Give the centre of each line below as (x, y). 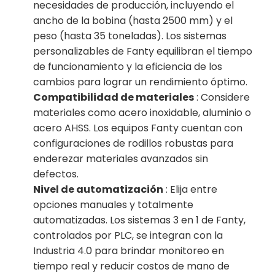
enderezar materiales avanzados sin (121, 159)
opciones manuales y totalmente (114, 205)
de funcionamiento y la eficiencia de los (128, 67)
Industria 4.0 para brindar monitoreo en (129, 251)
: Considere (222, 98)
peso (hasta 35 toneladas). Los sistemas (130, 36)
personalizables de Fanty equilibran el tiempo (143, 52)
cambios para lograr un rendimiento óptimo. (141, 82)
